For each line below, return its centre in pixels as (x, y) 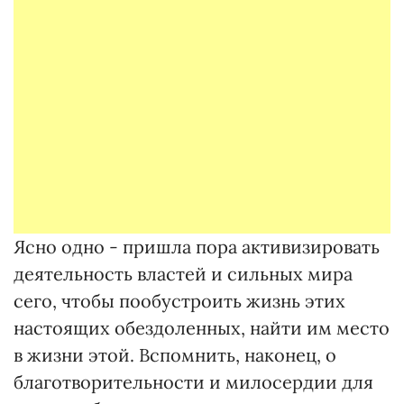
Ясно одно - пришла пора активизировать (197, 247)
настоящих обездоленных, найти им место (202, 328)
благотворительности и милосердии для (193, 382)
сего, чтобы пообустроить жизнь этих (179, 301)
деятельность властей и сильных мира (183, 274)
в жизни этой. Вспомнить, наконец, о (175, 355)
